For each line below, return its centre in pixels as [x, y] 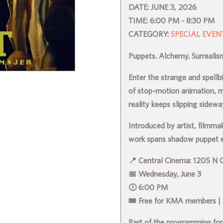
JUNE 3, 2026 [174, 7]
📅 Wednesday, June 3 [165, 173]
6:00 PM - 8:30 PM [182, 20]
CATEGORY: [150, 34]
